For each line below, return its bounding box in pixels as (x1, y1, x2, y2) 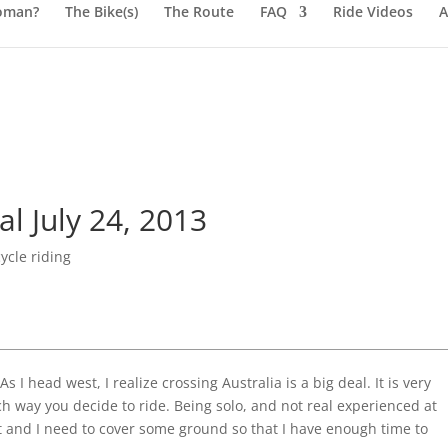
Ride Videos (332, 2, 413, 21)
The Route (163, 2, 234, 21)
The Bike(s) (64, 2, 138, 21)
